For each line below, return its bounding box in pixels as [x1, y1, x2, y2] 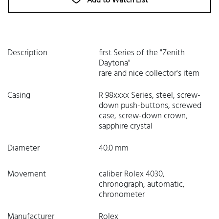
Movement [7, 168, 46, 181]
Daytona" [98, 57, 131, 70]
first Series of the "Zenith [98, 46, 185, 60]
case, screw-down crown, [98, 109, 188, 123]
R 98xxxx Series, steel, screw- [98, 89, 200, 102]
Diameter [7, 142, 40, 155]
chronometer [98, 188, 145, 201]
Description [7, 46, 47, 60]
